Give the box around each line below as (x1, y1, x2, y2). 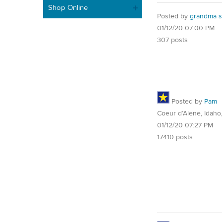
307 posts (157, 36, 188, 45)
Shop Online (48, 2, 88, 12)
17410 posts (157, 132, 193, 142)
